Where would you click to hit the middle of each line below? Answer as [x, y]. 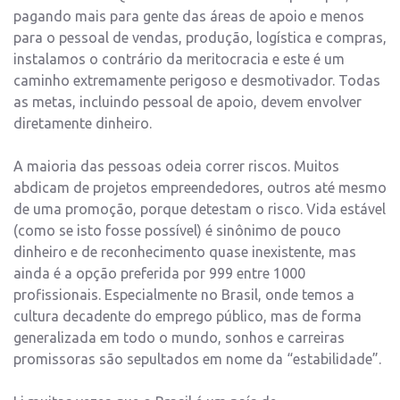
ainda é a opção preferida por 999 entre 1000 [159, 274]
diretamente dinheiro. [83, 124]
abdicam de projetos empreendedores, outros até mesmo [200, 188]
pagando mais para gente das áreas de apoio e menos [189, 17]
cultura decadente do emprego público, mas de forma [187, 317]
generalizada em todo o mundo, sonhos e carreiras [179, 338]
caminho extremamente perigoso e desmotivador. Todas [197, 81]
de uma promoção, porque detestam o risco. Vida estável [200, 209]
